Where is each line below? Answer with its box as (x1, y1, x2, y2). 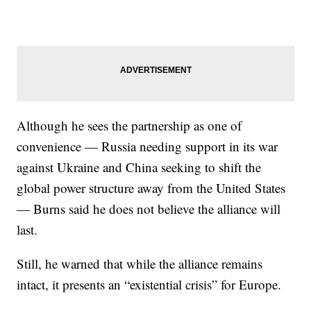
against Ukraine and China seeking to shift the (17, 158, 262, 176)
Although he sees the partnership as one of (17, 116, 242, 134)
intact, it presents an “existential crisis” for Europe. (17, 275, 282, 293)
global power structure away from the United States (17, 178, 286, 196)
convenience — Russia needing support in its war (17, 137, 278, 155)
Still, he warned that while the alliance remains (17, 254, 263, 272)
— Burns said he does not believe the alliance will (17, 199, 281, 217)
